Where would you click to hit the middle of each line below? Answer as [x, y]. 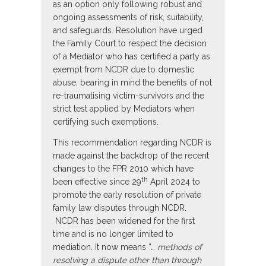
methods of [180, 247]
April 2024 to [174, 182]
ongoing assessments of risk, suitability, [128, 18]
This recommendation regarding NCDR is [132, 143]
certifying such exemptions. [106, 122]
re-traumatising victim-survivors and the [129, 96]
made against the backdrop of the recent [131, 156]
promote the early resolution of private [127, 195]
